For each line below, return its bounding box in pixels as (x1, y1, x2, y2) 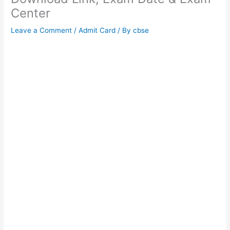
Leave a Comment (11, 26, 72, 34)
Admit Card (79, 26, 116, 34)
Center (11, 5, 51, 21)
